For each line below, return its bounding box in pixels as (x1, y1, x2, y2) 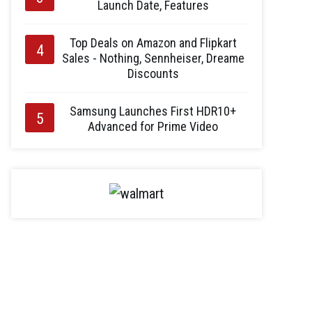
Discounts (127, 65, 179, 81)
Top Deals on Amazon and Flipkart (69, 35, 237, 50)
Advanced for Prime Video (88, 118, 218, 134)
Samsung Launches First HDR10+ (70, 103, 236, 118)
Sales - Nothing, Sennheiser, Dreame (61, 50, 244, 65)
